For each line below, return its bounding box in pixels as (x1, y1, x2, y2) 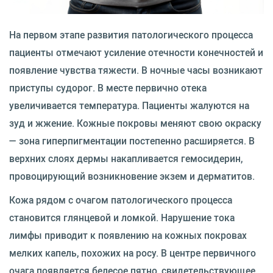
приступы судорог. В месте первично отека (9, 80, 207, 94)
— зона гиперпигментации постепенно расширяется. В (9, 133, 255, 147)
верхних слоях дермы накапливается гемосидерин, (9, 151, 243, 165)
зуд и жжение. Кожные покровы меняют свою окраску (9, 116, 261, 130)
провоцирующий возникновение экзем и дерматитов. (9, 169, 255, 183)
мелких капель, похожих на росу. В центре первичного (9, 246, 256, 260)
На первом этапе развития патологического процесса (9, 27, 253, 41)
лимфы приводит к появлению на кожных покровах (9, 228, 247, 242)
